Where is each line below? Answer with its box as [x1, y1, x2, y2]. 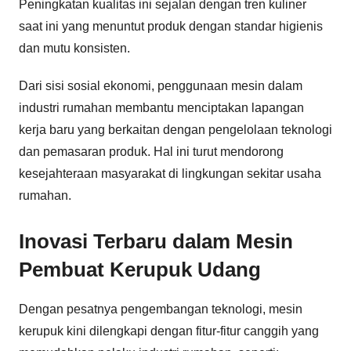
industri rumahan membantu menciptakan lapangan [19, 100, 304, 114]
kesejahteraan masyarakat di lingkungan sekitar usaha [19, 166, 321, 180]
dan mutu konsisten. [19, 41, 130, 55]
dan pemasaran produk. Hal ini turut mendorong [19, 144, 284, 158]
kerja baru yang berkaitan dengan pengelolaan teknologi [19, 122, 332, 136]
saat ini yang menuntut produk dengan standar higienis [19, 19, 323, 33]
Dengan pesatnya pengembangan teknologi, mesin [19, 302, 302, 316]
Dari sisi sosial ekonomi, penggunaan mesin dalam [19, 78, 302, 92]
